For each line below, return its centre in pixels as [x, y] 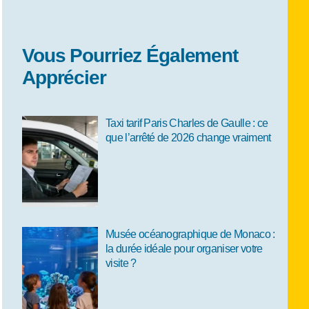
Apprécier [64, 77]
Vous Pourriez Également [130, 55]
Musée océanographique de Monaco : [190, 234]
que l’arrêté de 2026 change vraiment [188, 137]
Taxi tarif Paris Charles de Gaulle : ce [187, 123]
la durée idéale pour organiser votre [184, 248]
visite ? [121, 263]
